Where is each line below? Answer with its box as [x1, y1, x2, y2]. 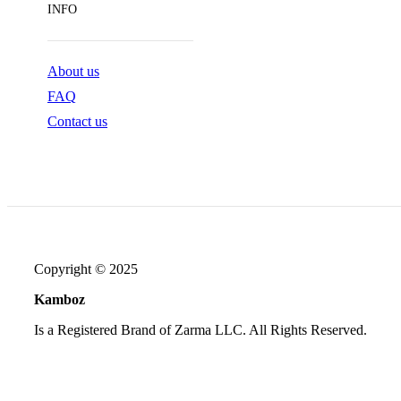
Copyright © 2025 [34, 261, 141, 277]
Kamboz [34, 292, 89, 308]
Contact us [47, 114, 107, 130]
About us [47, 64, 99, 80]
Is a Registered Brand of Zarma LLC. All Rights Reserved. [34, 322, 371, 338]
